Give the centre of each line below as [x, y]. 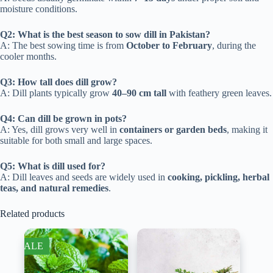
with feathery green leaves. [219, 93]
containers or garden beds [173, 129]
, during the [234, 45]
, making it [247, 129]
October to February [169, 45]
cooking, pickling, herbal [218, 177]
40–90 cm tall [139, 93]
